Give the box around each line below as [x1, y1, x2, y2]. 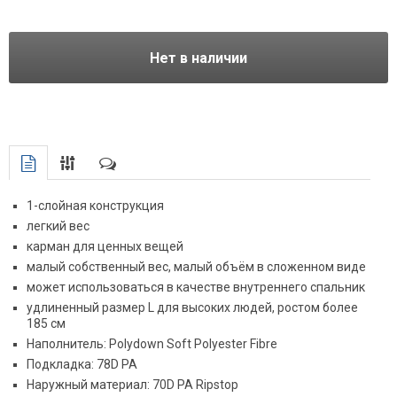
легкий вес [27, 219, 90, 233]
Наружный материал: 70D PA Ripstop [27, 378, 238, 392]
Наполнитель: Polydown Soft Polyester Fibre [27, 337, 277, 351]
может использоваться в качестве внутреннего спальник [27, 280, 365, 294]
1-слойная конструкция [27, 198, 164, 213]
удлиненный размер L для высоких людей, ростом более [27, 300, 358, 315]
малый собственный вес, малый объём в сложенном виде [27, 260, 366, 274]
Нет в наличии [150, 49, 247, 66]
